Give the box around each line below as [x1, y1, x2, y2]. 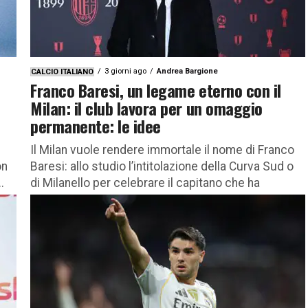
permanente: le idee [30, 113, 161, 138]
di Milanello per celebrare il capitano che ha [30, 175, 260, 190]
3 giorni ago [104, 66, 146, 76]
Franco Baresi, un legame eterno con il [30, 77, 281, 102]
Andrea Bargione [157, 66, 218, 76]
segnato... [30, 192, 82, 206]
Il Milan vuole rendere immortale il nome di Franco [30, 142, 294, 157]
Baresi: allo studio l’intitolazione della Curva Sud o [30, 159, 294, 173]
